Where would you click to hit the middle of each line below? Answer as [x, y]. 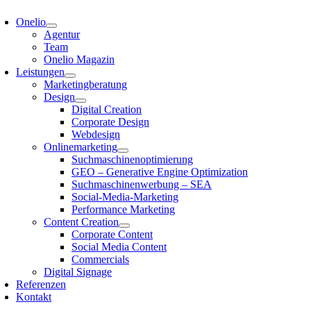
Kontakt [34, 297]
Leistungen [40, 72]
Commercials [100, 260]
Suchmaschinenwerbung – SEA [142, 185]
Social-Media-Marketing [125, 197]
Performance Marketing [123, 210]
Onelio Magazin [79, 60]
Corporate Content [112, 235]
